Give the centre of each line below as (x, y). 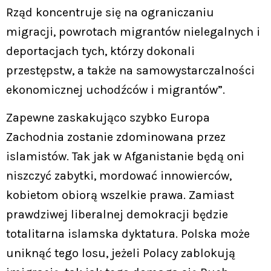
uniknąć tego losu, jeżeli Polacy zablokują (121, 253)
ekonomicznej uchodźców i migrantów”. (116, 90)
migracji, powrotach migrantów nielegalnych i (133, 31)
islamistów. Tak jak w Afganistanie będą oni (125, 156)
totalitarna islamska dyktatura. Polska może (128, 233)
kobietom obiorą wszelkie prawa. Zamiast (120, 195)
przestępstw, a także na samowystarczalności (130, 70)
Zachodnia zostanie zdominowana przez (116, 137)
